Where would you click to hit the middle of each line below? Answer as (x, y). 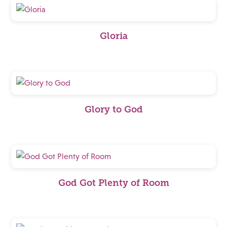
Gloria (113, 36)
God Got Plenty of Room (113, 183)
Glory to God (113, 109)
